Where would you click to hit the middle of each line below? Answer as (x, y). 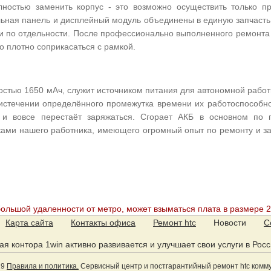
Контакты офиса (103, 222)
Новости (230, 222)
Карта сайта (29, 222)
